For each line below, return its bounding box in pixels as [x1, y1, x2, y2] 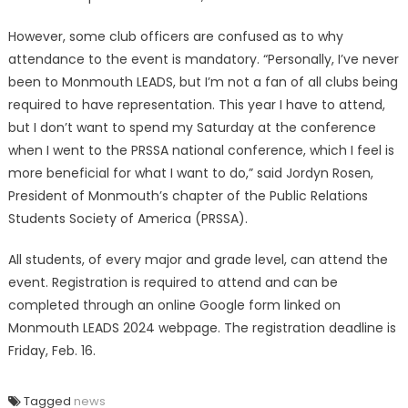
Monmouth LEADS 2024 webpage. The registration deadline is [7, 319, 396, 337]
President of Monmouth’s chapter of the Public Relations [7, 187, 368, 205]
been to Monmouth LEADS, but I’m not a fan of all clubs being [7, 73, 398, 91]
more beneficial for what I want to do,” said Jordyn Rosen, [7, 164, 373, 182]
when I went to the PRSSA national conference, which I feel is [7, 141, 394, 159]
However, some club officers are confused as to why [7, 27, 343, 46]
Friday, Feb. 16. [7, 342, 96, 360]
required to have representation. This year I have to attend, [7, 96, 385, 114]
